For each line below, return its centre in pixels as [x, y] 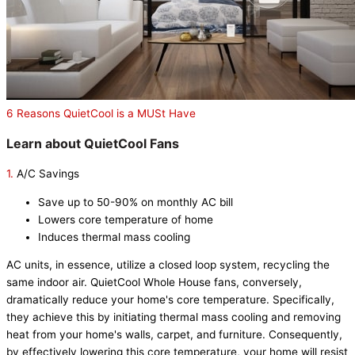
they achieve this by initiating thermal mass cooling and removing [174, 317]
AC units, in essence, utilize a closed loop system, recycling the [168, 265]
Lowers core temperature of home [126, 219]
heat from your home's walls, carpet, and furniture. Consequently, [174, 335]
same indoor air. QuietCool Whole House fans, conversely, [154, 282]
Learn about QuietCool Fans [93, 144]
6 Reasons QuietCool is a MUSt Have [101, 114]
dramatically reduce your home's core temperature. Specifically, [170, 300]
